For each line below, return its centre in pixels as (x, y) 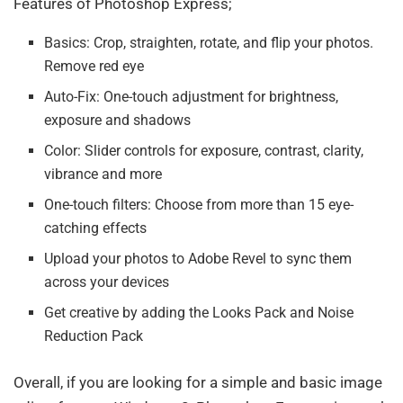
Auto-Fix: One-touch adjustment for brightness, (192, 97)
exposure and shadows (118, 121)
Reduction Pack (94, 336)
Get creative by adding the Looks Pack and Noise (199, 313)
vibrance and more (103, 175)
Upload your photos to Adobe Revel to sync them (198, 259)
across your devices (107, 282)
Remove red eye (94, 67)
